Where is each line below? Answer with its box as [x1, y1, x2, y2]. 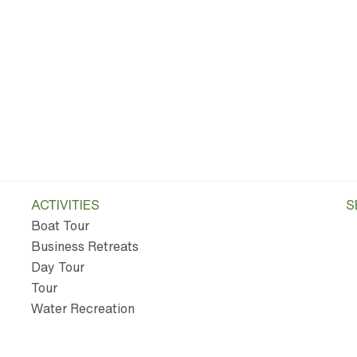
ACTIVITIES [30, 195, 100, 214]
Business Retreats [30, 237, 139, 257]
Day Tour [30, 257, 84, 277]
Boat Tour [30, 216, 89, 236]
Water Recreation [30, 299, 135, 319]
